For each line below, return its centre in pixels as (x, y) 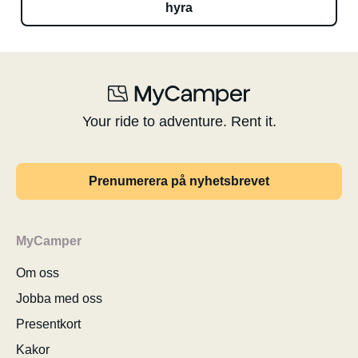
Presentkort (48, 324)
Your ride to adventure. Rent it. (179, 121)
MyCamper (49, 241)
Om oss (38, 273)
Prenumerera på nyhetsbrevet (179, 181)
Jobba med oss (59, 298)
